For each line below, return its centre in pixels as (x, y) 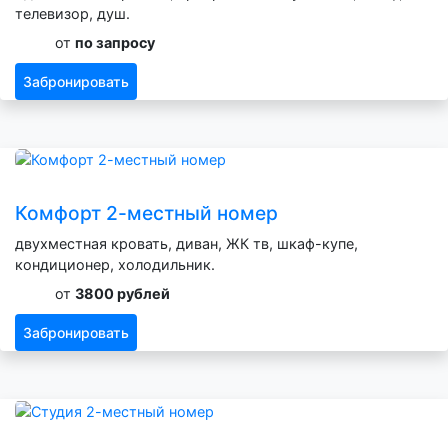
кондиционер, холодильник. (115, 265)
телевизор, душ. (72, 13)
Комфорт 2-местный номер (146, 213)
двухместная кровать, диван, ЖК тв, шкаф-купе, (186, 244)
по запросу (115, 42)
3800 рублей (122, 294)
